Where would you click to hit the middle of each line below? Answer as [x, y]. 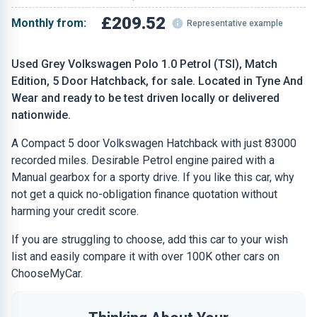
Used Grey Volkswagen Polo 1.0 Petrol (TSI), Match [144, 64]
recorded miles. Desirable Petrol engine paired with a [143, 160]
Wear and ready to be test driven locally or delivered [145, 98]
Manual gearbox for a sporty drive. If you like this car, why [153, 177]
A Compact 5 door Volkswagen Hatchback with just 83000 [154, 143]
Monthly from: [49, 23]
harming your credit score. [75, 211]
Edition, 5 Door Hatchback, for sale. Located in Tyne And [157, 81]
